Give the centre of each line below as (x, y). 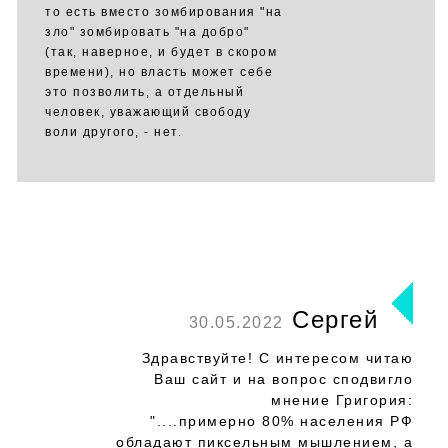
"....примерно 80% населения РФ (281, 421)
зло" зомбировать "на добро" (147, 32)
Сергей (330, 319)
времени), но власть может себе (159, 72)
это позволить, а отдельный (144, 92)
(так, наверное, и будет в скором (161, 52)
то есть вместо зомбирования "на (164, 12)
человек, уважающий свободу (148, 112)
